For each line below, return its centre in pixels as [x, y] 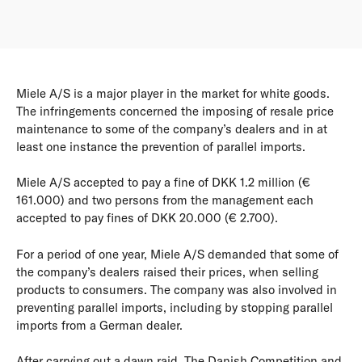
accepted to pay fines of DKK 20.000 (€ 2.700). [147, 218]
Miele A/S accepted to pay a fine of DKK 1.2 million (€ [163, 182]
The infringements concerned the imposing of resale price [175, 111]
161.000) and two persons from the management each [165, 200]
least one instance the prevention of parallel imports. [161, 146]
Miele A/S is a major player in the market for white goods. [173, 93]
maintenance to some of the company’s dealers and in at [172, 128]
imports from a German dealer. [99, 325]
